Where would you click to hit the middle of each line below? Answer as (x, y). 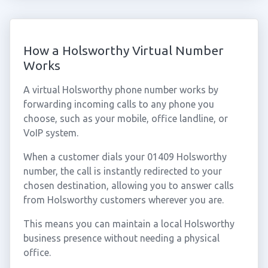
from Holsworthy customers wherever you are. (123, 200)
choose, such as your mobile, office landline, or (125, 118)
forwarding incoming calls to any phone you (118, 104)
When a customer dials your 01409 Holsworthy (125, 157)
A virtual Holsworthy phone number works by (121, 90)
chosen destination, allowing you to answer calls (128, 185)
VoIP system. (51, 133)
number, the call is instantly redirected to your (122, 171)
